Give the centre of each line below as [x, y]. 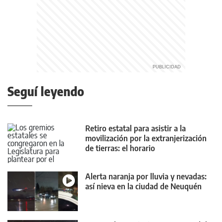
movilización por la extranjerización [146, 138]
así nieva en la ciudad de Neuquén [143, 187]
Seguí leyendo [46, 91]
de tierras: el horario [120, 148]
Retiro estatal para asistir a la [136, 128]
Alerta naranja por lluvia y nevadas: [146, 177]
